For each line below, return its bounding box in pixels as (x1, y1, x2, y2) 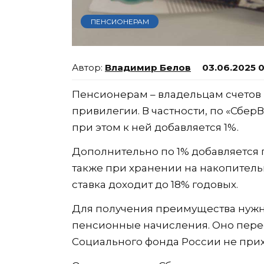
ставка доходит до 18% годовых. (72, 178, 238, 190)
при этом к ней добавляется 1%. (72, 121, 239, 133)
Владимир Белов (105, 61, 191, 73)
